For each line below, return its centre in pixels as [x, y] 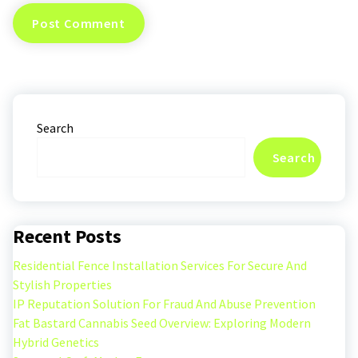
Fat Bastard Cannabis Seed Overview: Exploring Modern [162, 323]
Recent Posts [67, 237]
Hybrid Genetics [56, 342]
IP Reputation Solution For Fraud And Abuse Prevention [164, 304]
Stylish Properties [62, 285]
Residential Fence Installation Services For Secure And [160, 266]
